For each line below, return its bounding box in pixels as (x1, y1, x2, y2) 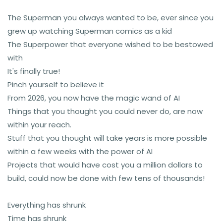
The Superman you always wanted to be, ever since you (7, 12, 214, 23)
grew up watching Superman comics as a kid (7, 26, 172, 36)
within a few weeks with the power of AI (7, 146, 153, 157)
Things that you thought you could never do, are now (7, 106, 203, 116)
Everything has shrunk (7, 200, 86, 210)
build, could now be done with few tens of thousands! (7, 173, 205, 183)
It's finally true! (7, 66, 60, 76)
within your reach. (7, 119, 71, 130)
